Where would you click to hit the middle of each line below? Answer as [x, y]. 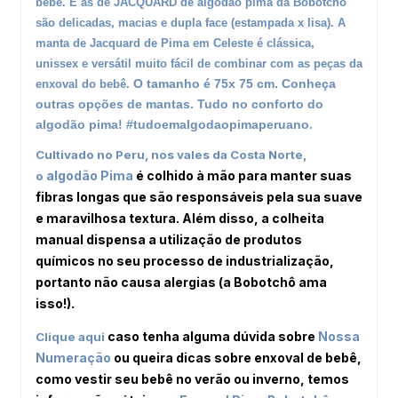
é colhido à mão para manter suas [243, 175]
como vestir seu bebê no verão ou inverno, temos [192, 378]
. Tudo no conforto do [257, 103]
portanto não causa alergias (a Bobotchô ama [181, 282]
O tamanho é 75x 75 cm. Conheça [235, 83]
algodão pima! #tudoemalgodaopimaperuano [172, 124]
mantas [168, 103]
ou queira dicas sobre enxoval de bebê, [238, 357]
